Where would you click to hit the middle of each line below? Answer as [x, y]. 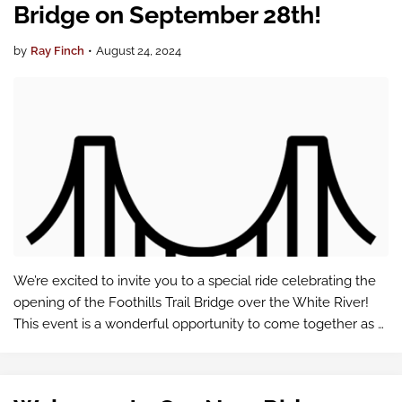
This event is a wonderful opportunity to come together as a [199, 324]
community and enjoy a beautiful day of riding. [157, 345]
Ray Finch [57, 51]
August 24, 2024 [139, 51]
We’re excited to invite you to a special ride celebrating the [195, 281]
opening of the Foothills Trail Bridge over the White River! [191, 302]
